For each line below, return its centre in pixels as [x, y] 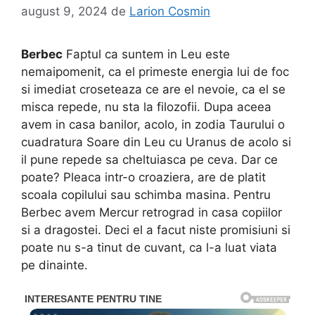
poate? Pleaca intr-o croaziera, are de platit [143, 177]
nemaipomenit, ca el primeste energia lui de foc [155, 71]
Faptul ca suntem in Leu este [146, 54]
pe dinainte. [54, 265]
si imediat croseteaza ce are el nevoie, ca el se [153, 89]
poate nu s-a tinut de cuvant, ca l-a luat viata [149, 247]
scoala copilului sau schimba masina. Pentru [146, 194]
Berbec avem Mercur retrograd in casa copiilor [152, 212]
